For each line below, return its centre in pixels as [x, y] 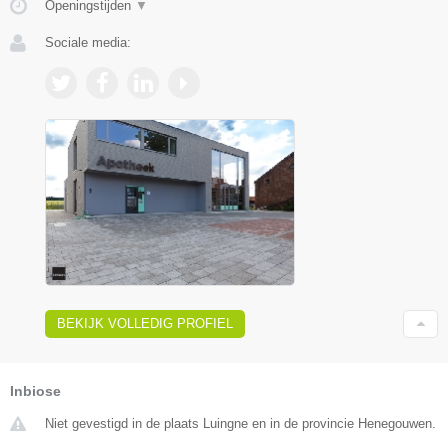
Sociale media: [88, 42]
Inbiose [35, 390]
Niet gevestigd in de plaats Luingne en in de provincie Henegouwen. [240, 423]
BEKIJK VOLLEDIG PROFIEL [145, 323]
